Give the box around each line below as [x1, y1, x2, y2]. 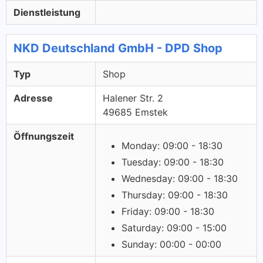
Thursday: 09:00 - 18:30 [122, 189, 228, 201]
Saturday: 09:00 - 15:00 [122, 222, 227, 234]
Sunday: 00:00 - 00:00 [122, 238, 221, 250]
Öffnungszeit [14, 130, 74, 142]
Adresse [14, 92, 53, 104]
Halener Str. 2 [103, 92, 163, 104]
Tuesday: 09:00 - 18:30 [122, 156, 224, 168]
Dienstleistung [14, 6, 80, 18]
